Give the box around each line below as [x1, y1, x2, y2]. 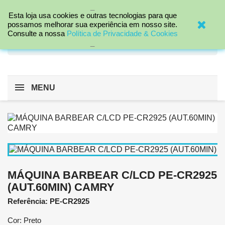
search [12, 38, 47, 52]
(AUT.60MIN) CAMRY [8, 181, 115, 193]
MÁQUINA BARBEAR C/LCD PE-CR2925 [8, 169, 217, 181]
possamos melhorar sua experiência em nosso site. [8, 20, 177, 29]
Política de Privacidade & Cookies [66, 29, 178, 38]
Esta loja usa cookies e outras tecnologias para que [8, 11, 177, 20]
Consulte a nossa [7, 29, 65, 38]
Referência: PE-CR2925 [8, 197, 89, 205]
